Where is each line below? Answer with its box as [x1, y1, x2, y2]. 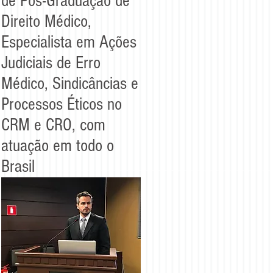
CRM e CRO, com [1, 115, 105, 135]
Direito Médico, [1, 12, 96, 31]
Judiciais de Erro [1, 53, 101, 73]
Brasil [1, 157, 35, 176]
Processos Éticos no [1, 94, 122, 114]
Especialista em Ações [1, 32, 136, 52]
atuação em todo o [1, 136, 114, 155]
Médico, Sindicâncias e [1, 74, 138, 93]
